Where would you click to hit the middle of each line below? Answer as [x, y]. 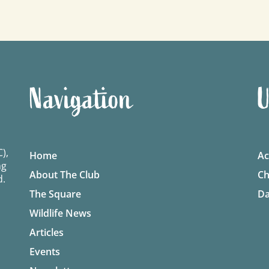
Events [45, 252]
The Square [55, 194]
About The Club [65, 175]
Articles [47, 233]
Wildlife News [60, 213]
